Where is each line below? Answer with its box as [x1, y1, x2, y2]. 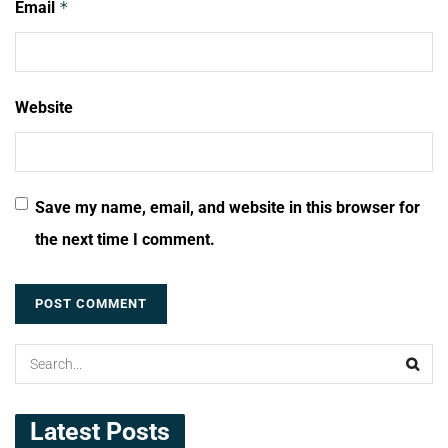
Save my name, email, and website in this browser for [35, 197, 420, 217]
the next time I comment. [35, 229, 215, 249]
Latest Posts [30, 416, 170, 446]
